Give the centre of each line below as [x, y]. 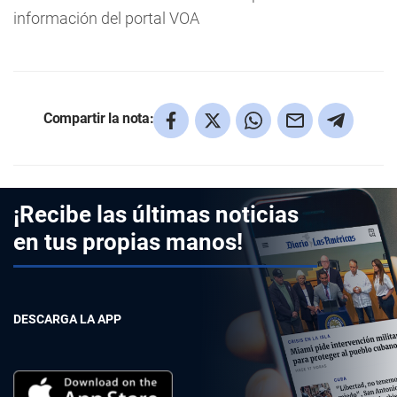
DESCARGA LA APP [67, 319]
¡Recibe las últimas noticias [156, 214]
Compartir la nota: [99, 118]
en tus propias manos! [128, 242]
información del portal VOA [106, 18]
